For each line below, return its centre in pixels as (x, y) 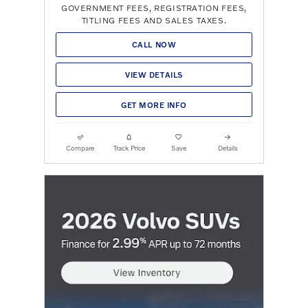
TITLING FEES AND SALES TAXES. (154, 20)
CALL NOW (154, 45)
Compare (80, 148)
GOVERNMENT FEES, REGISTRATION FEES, (154, 8)
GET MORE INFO (154, 104)
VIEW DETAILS (154, 75)
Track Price (130, 148)
